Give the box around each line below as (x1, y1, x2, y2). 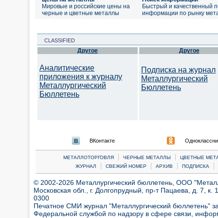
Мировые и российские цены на (42, 3, 130, 10)
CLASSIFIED (38, 37, 75, 43)
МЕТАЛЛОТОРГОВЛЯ (63, 155, 114, 160)
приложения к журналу (39, 73, 122, 81)
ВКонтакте (90, 138, 115, 144)
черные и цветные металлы (42, 10, 119, 17)
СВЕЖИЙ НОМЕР (105, 163, 146, 169)
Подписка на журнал (141, 66, 216, 74)
